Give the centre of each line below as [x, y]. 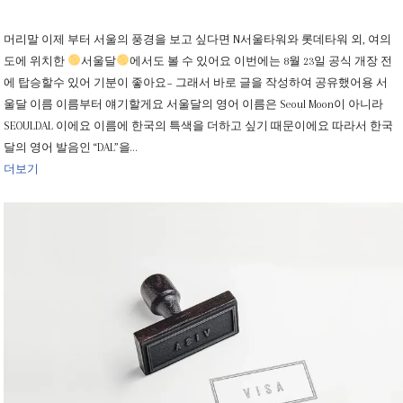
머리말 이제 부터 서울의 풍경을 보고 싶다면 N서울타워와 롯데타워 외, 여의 [198, 40]
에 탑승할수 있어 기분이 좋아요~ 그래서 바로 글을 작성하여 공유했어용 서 [196, 83]
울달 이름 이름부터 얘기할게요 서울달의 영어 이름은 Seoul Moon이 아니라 [194, 104]
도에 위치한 [36, 61]
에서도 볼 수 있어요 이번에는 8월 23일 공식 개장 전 [261, 61]
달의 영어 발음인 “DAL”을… [71, 148]
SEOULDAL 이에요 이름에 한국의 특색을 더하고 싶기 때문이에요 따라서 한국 [199, 126]
